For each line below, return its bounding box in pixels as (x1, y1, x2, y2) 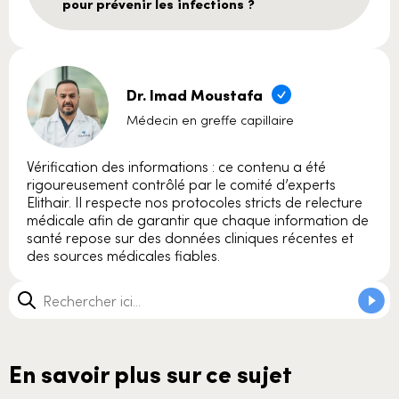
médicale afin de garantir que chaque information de (27, 208, 369, 229)
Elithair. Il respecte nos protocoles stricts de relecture (27, 191, 362, 211)
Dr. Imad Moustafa (126, 83, 263, 105)
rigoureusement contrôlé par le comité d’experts (27, 173, 336, 193)
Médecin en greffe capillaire (126, 110, 294, 128)
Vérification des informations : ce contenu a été (27, 155, 326, 175)
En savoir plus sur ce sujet (9, 355, 292, 389)
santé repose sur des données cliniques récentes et (27, 226, 354, 247)
